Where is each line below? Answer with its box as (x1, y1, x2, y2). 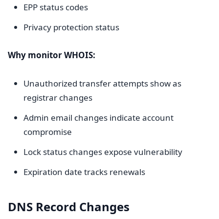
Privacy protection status (23, 22, 119, 33)
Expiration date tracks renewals (23, 166, 145, 177)
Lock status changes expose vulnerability (23, 146, 182, 157)
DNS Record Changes (8, 198, 130, 215)
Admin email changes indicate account (23, 112, 174, 123)
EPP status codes (23, 1, 88, 13)
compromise (23, 126, 72, 137)
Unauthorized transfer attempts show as (23, 78, 181, 89)
